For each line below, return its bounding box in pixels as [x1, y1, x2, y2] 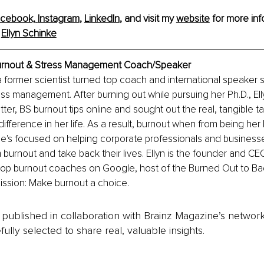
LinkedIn [84, 12, 120, 25]
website [176, 12, 210, 25]
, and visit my [119, 12, 176, 25]
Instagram [37, 12, 80, 25]
